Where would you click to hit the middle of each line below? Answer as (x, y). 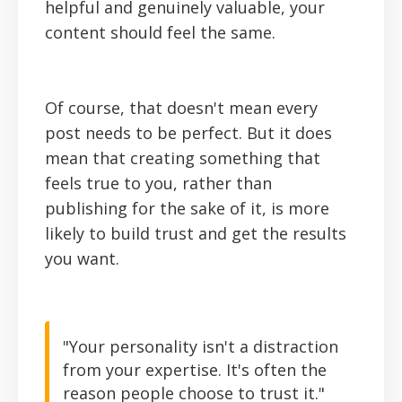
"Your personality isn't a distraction (201, 347)
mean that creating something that (183, 158)
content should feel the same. (162, 33)
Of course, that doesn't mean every (181, 108)
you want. (84, 259)
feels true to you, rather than (158, 184)
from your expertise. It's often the (195, 370)
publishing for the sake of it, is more (187, 209)
